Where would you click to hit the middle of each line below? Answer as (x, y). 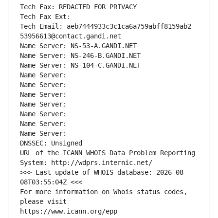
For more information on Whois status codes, (104, 192)
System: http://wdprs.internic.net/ (86, 163)
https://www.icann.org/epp (69, 211)
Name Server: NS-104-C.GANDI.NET (80, 65)
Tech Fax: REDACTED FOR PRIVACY (78, 7)
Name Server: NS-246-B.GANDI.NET (80, 56)
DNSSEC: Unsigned (51, 143)
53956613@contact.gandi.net (71, 36)
